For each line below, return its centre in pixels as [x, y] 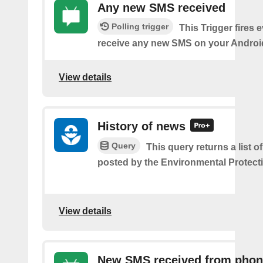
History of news [141, 126]
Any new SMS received [161, 8]
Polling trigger [140, 26]
